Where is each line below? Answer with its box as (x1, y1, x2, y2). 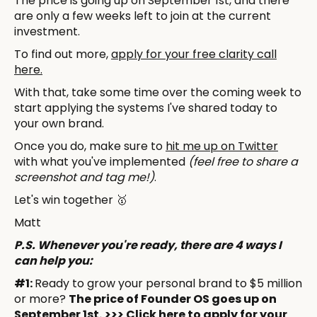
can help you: (14, 252, 93, 269)
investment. (14, 23, 80, 40)
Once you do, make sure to (14, 137, 166, 154)
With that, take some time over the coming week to (14, 83, 301, 100)
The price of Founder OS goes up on (69, 290, 277, 307)
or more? (14, 290, 69, 307)
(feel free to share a (188, 153, 298, 170)
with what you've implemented (14, 153, 188, 170)
